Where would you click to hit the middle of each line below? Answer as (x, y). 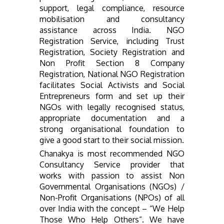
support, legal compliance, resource (112, 8)
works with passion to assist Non (112, 176)
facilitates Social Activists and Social (112, 85)
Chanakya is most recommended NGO (112, 154)
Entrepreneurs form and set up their (112, 96)
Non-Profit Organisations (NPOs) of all (112, 198)
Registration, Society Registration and (112, 52)
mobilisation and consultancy (112, 19)
